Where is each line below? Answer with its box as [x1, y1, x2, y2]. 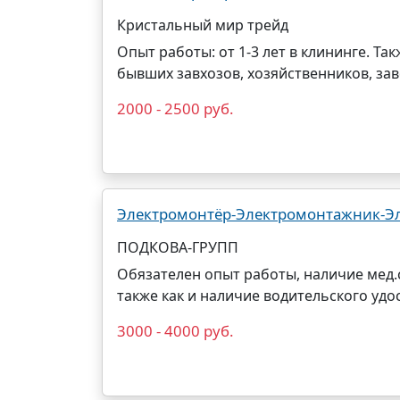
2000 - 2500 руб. [117, 98, 234, 119]
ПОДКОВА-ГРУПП [117, 237, 238, 257]
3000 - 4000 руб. [117, 321, 234, 341]
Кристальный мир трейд [117, 15, 288, 35]
